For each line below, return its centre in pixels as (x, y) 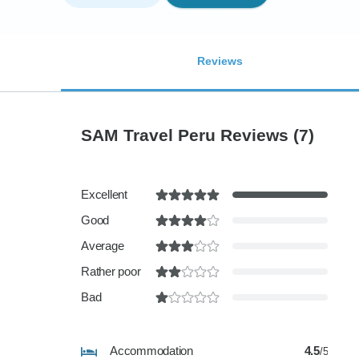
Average (103, 246)
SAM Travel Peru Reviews (187, 135)
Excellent (104, 194)
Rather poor (111, 271)
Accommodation (151, 351)
